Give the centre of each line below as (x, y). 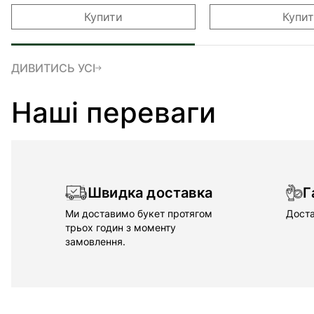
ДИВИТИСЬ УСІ (53, 68)
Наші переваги (114, 112)
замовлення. (95, 241)
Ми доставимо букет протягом (139, 213)
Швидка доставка (150, 193)
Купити (104, 17)
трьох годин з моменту (121, 227)
